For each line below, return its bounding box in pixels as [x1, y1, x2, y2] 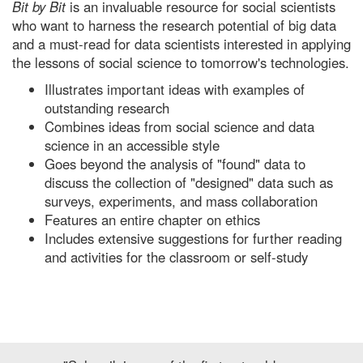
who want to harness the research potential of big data [12, 15, 336, 35]
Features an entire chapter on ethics [45, 209, 260, 229]
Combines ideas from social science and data [45, 116, 314, 136]
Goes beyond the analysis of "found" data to [45, 153, 305, 173]
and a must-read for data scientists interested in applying [12, 33, 351, 53]
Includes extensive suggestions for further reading [45, 228, 342, 248]
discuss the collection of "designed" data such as [45, 172, 333, 192]
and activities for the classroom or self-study [45, 246, 308, 267]
